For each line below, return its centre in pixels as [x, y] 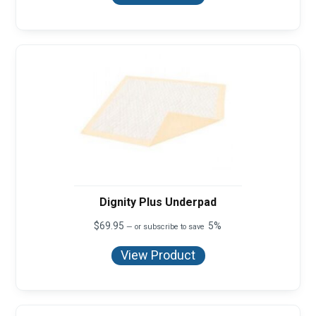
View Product [158, 255]
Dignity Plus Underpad [158, 202]
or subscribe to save [170, 226]
